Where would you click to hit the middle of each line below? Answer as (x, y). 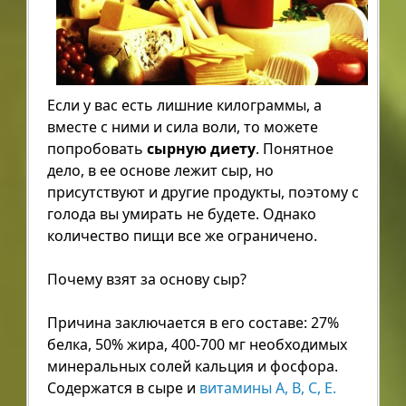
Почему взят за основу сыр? (146, 279)
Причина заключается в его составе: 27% (193, 322)
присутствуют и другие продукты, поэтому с (203, 192)
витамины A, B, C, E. (267, 387)
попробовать (97, 148)
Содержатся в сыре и (123, 387)
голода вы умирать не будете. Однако (181, 213)
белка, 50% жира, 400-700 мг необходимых (197, 344)
